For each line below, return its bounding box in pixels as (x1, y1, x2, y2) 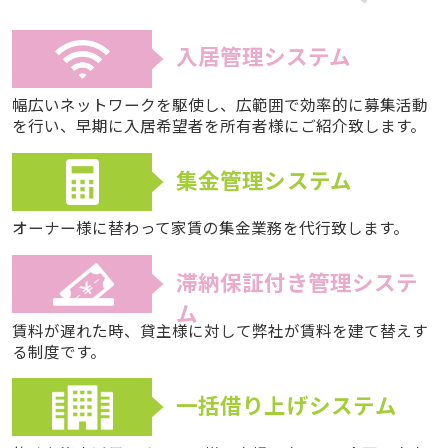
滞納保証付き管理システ (175, 265, 418, 297)
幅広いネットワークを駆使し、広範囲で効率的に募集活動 (11, 93, 428, 116)
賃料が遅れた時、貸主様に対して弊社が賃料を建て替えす (11, 318, 428, 341)
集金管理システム (175, 163, 353, 195)
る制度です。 (11, 339, 106, 362)
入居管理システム (175, 40, 351, 72)
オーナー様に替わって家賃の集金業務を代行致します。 (11, 216, 409, 239)
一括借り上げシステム (175, 388, 397, 420)
